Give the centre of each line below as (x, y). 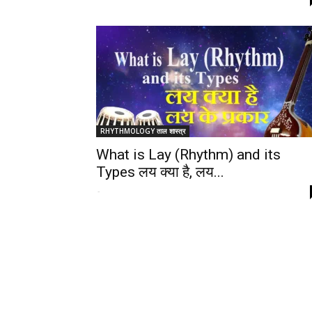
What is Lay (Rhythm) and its (188, 155)
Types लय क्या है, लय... (160, 172)
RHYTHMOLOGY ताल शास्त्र (143, 131)
